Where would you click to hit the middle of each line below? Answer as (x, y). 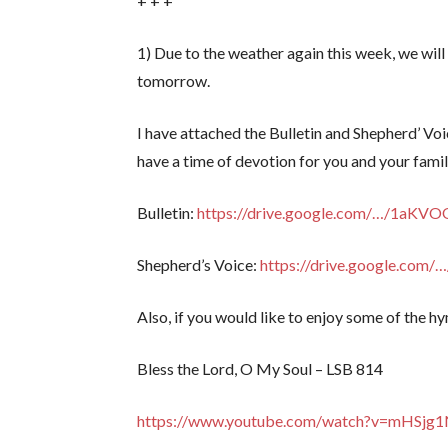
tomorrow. (174, 81)
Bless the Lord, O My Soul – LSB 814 (260, 369)
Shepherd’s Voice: (199, 265)
